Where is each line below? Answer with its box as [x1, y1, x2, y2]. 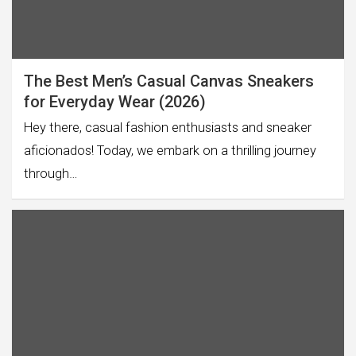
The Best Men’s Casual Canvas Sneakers [24, 71, 314, 91]
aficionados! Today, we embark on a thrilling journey [24, 142, 316, 158]
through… [24, 165, 78, 181]
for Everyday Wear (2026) [24, 91, 206, 111]
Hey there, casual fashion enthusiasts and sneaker [24, 119, 311, 135]
